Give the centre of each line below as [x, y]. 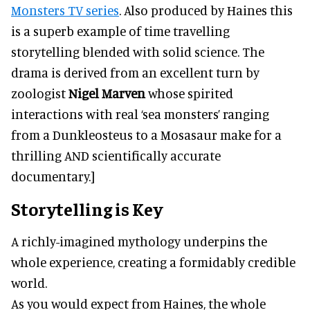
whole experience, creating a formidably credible [153, 262]
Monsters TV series [65, 10]
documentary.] [53, 176]
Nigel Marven [107, 93]
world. [29, 283]
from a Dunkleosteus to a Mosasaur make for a [146, 135]
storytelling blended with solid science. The [138, 52]
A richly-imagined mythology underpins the [139, 241]
